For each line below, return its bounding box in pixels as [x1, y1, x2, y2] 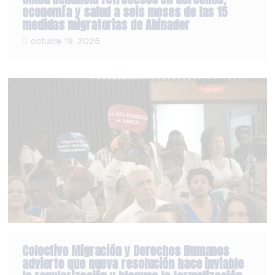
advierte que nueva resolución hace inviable [21, 254, 244, 273]
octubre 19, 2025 [30, 36, 100, 47]
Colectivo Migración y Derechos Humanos [21, 241, 230, 260]
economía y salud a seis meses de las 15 [21, 2, 228, 22]
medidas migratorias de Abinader [21, 15, 190, 35]
